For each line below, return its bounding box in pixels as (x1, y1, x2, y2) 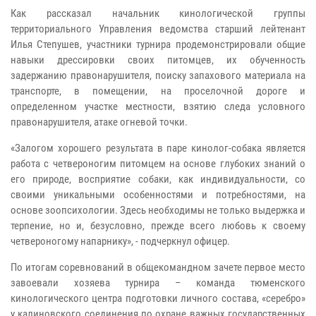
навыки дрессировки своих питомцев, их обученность (11, 53, 305, 66)
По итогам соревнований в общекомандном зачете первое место (11, 260, 305, 274)
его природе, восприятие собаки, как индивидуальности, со (11, 172, 305, 186)
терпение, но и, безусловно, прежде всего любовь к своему (11, 219, 305, 232)
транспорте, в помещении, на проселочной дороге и (11, 84, 305, 97)
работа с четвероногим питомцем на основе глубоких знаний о (11, 157, 305, 170)
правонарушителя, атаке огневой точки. (11, 115, 188, 128)
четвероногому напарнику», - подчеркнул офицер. (11, 234, 230, 248)
